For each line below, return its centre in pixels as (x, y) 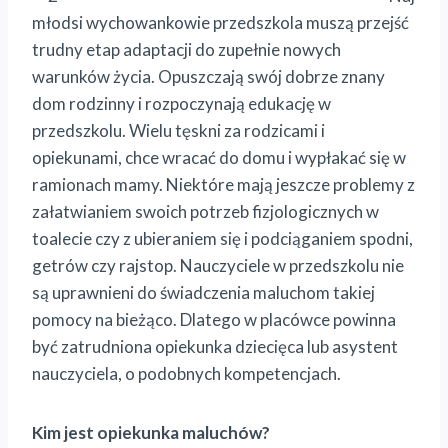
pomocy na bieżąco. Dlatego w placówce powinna (214, 319)
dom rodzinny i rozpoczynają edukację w (181, 103)
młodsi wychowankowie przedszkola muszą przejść (220, 22)
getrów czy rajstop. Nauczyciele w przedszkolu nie (218, 265)
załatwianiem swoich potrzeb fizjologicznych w (205, 211)
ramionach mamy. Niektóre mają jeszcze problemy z (223, 184)
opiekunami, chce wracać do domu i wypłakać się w (219, 157)
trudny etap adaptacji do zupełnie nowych (186, 49)
